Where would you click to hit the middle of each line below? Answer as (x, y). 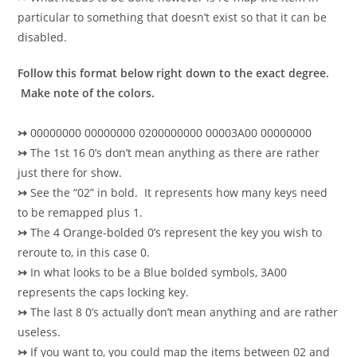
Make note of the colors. (86, 93)
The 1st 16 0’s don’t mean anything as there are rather (174, 153)
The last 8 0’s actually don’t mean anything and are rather (184, 312)
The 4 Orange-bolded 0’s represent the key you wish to (177, 232)
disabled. (43, 37)
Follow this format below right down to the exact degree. (174, 73)
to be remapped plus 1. (80, 212)
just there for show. (70, 173)
